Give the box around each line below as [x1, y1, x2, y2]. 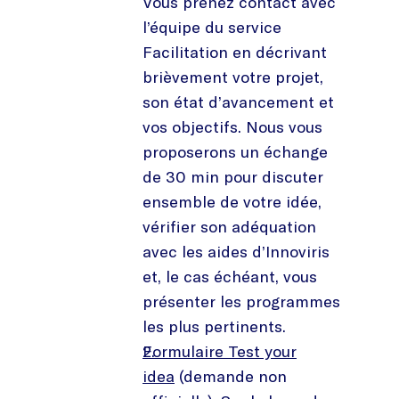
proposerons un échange [142, 141, 328, 162]
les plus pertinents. [142, 315, 286, 337]
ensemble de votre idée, [142, 191, 322, 212]
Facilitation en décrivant [142, 41, 327, 62]
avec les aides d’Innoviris [142, 240, 330, 262]
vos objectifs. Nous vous [142, 116, 322, 137]
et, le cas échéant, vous [142, 265, 317, 287]
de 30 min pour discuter [142, 166, 323, 187]
